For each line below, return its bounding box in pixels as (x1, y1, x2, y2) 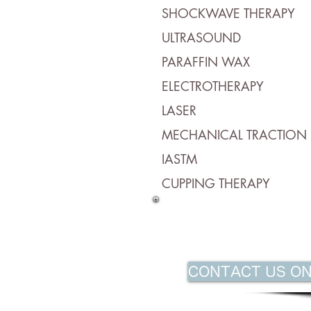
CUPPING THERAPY (162, 175, 270, 192)
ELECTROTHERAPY (162, 78, 264, 94)
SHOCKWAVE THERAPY (162, 5, 295, 22)
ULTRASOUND (162, 29, 241, 46)
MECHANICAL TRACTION (162, 126, 307, 143)
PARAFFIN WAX (162, 53, 250, 70)
